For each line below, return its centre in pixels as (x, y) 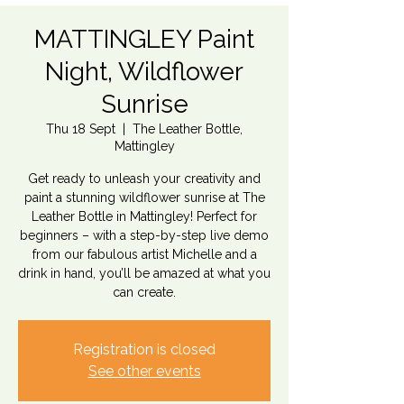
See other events (144, 371)
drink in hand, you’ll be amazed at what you (144, 273)
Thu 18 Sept (81, 129)
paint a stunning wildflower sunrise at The (144, 197)
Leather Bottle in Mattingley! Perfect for (144, 216)
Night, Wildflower (144, 72)
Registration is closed (144, 349)
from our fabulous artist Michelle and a (144, 254)
